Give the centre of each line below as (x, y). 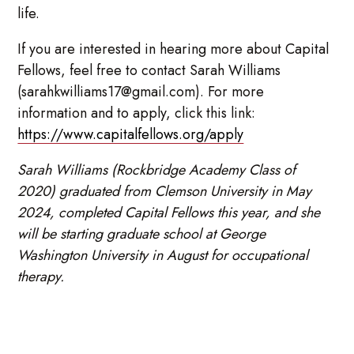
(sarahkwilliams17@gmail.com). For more (141, 92)
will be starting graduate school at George (142, 234)
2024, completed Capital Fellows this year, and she (169, 213)
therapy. (49, 277)
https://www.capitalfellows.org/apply (131, 135)
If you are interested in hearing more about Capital (173, 49)
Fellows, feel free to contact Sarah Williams (149, 71)
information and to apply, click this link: (137, 113)
